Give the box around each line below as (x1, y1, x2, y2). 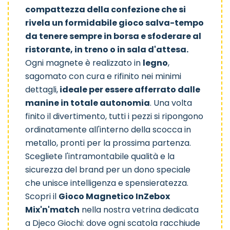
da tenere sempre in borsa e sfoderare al (25, 30, 201, 43)
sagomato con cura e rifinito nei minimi (25, 70, 181, 83)
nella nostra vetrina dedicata (80, 204, 199, 216)
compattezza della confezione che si (25, 4, 186, 16)
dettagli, (25, 84, 58, 96)
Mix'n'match (25, 204, 80, 216)
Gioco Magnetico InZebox (59, 190, 170, 203)
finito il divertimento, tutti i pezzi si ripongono (25, 110, 203, 123)
